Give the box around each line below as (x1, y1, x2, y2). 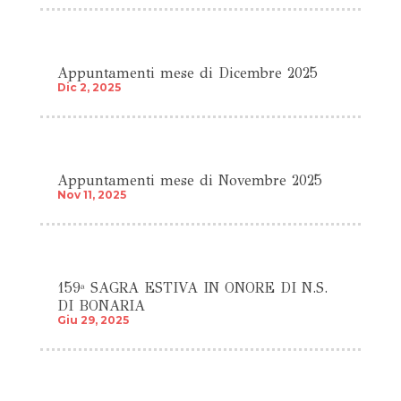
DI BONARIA (56, 297, 145, 315)
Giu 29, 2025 (56, 313, 129, 328)
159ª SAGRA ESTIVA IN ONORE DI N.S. (56, 279, 328, 297)
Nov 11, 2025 (56, 188, 126, 201)
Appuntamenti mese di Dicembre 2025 (56, 64, 318, 81)
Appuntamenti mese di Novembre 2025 (56, 172, 322, 189)
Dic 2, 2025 (56, 80, 121, 94)
